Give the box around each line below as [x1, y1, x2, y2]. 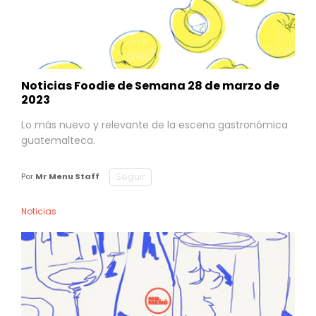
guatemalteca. [21, 133, 95, 147]
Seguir [116, 170, 145, 183]
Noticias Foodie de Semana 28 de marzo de [21, 77, 279, 94]
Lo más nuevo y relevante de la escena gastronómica [21, 117, 288, 132]
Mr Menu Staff [35, 171, 99, 182]
